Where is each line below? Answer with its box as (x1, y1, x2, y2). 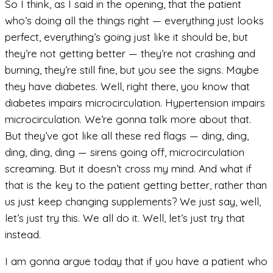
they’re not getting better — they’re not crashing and (5, 46, 255, 60)
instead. (5, 227, 41, 241)
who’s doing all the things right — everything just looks (5, 13, 264, 27)
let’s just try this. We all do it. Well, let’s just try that (5, 211, 245, 224)
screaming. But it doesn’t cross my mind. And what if (5, 161, 252, 175)
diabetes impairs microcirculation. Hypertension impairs (5, 96, 265, 109)
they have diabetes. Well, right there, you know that (5, 79, 250, 93)
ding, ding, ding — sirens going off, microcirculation (5, 145, 244, 158)
